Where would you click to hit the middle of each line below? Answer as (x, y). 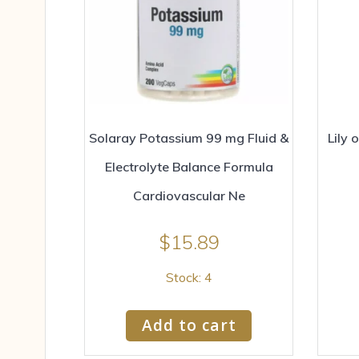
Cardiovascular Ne (189, 195)
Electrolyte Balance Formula (189, 166)
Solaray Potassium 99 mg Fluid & (189, 137)
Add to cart (189, 325)
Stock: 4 (189, 278)
